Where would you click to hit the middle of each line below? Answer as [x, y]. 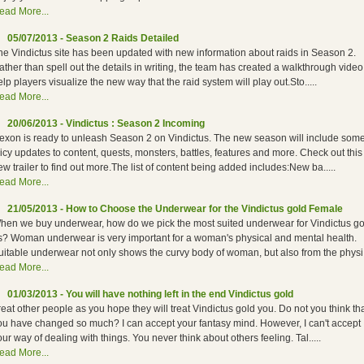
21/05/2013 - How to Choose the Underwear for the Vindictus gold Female [175, 209]
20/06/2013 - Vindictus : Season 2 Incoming [106, 123]
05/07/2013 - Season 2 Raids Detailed [93, 38]
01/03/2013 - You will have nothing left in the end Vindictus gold [150, 294]
